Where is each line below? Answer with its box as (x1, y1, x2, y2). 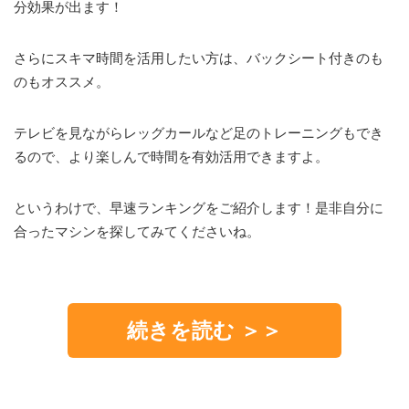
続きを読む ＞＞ (127, 319, 282, 343)
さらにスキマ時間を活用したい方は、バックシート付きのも (14, 50, 383, 67)
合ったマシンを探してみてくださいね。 (14, 224, 260, 240)
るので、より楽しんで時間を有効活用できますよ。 (14, 149, 329, 165)
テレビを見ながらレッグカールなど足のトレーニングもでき (14, 125, 383, 142)
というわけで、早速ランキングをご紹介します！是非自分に (14, 200, 383, 216)
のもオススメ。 (14, 74, 110, 90)
